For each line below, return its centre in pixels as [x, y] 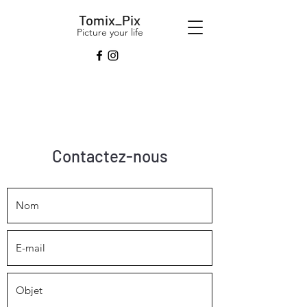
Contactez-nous [110, 156]
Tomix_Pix [110, 20]
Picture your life [110, 32]
